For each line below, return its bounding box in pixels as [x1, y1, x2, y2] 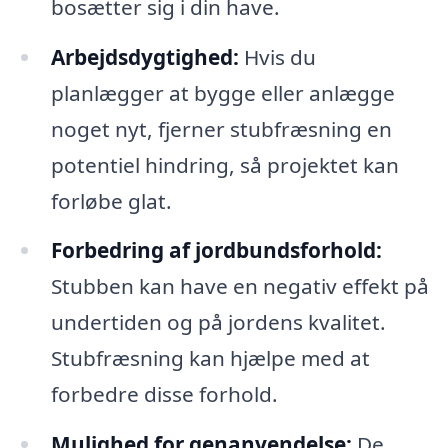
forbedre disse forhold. [50, 380, 278, 409]
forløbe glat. [50, 186, 172, 215]
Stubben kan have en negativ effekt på [50, 272, 429, 301]
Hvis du [238, 42, 316, 71]
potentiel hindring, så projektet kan [50, 150, 399, 179]
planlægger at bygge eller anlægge [50, 78, 395, 107]
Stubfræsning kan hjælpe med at [50, 344, 370, 373]
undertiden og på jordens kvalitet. [50, 308, 386, 337]
